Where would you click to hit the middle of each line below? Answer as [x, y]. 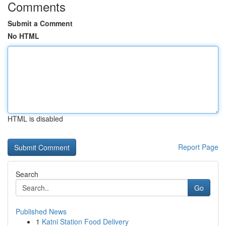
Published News [41, 211]
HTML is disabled [35, 119]
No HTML [23, 36]
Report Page [198, 147]
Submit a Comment [40, 23]
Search [27, 174]
